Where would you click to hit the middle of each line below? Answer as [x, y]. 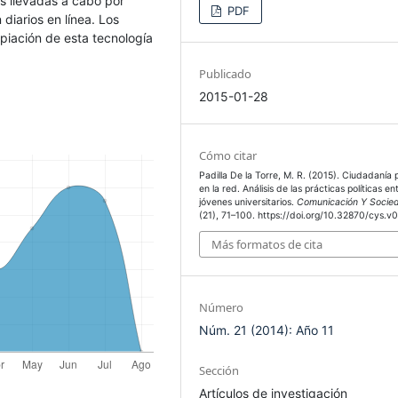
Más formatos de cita [267, 245]
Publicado [226, 73]
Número [222, 308]
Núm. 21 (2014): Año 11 [267, 330]
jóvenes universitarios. [248, 202]
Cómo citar [228, 155]
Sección [219, 371]
